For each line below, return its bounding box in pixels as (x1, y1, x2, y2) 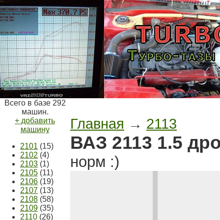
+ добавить (15, 116, 55, 125)
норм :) (70, 153, 119, 170)
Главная (70, 115, 124, 132)
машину (20, 125, 50, 134)
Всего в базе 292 (4, 99, 66, 107)
